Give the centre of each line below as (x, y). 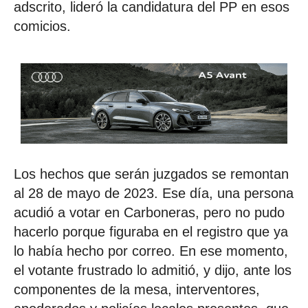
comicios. (42, 26)
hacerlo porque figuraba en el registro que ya (151, 232)
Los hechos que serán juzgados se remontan (151, 174)
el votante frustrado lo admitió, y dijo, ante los (153, 271)
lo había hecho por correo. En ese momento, (151, 251)
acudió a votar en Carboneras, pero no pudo (149, 213)
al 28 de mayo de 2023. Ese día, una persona (154, 194)
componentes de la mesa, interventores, (137, 290)
